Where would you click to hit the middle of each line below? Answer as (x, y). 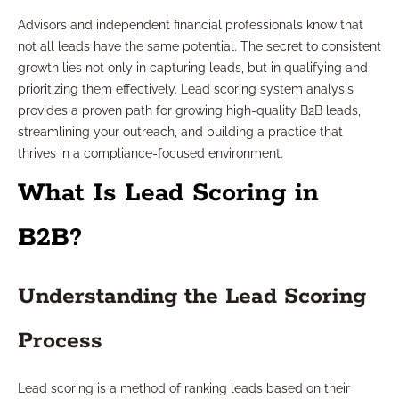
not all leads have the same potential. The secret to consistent (199, 47)
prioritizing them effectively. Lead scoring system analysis (186, 90)
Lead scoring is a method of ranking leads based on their (184, 389)
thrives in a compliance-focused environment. (151, 154)
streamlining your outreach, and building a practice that (180, 132)
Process (60, 342)
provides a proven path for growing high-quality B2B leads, (189, 111)
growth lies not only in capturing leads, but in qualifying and (193, 68)
